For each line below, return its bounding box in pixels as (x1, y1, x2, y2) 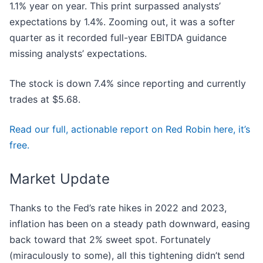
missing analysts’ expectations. (9, 48, 147, 60)
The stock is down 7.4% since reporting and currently (9, 77, 246, 90)
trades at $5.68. (9, 93, 80, 106)
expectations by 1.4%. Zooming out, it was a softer (9, 16, 235, 28)
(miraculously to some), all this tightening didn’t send (9, 249, 245, 262)
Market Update (9, 170, 110, 188)
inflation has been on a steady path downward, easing (9, 218, 250, 230)
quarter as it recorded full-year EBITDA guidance (9, 32, 227, 44)
